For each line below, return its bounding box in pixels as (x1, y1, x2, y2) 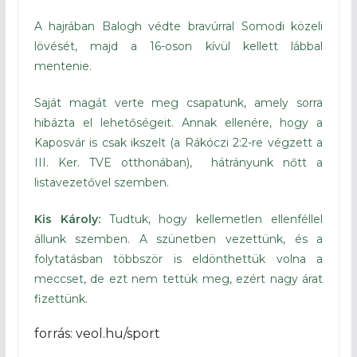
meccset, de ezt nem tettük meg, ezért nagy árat (33, 271, 324, 286)
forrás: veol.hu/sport (33, 325, 160, 341)
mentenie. (33, 58, 92, 73)
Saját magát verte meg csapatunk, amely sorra (33, 95, 324, 110)
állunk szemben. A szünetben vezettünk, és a (33, 231, 324, 246)
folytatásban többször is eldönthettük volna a (33, 251, 324, 266)
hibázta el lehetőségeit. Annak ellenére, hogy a (33, 115, 324, 130)
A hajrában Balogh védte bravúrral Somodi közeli (33, 18, 324, 33)
